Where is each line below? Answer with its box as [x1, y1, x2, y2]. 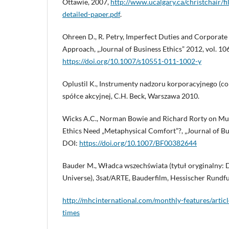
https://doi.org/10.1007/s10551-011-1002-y [62, 57, 201, 66]
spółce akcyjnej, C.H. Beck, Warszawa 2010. [62, 91, 199, 101]
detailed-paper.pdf [62, 10, 120, 19]
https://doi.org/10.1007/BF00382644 [79, 139, 197, 148]
